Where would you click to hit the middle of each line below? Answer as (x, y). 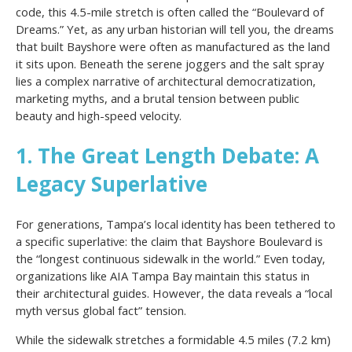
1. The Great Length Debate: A (167, 156)
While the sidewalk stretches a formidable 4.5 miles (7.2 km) (173, 339)
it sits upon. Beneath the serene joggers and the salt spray (170, 64)
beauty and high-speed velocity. (99, 116)
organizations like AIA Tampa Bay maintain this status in (163, 275)
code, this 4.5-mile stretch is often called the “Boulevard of (170, 12)
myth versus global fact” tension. (101, 310)
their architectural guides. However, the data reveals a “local (174, 293)
